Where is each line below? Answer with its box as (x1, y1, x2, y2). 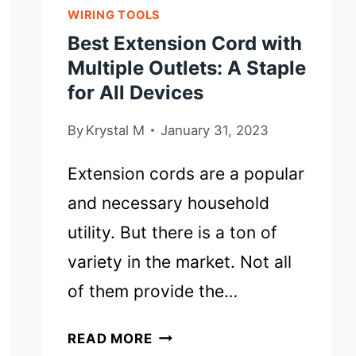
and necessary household (68, 192, 270, 213)
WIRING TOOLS (68, 7, 161, 22)
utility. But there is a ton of (68, 222, 278, 242)
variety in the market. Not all (68, 251, 292, 272)
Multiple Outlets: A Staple (68, 56, 307, 79)
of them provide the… (68, 281, 238, 301)
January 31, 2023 (161, 122, 269, 138)
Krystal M (86, 122, 145, 138)
